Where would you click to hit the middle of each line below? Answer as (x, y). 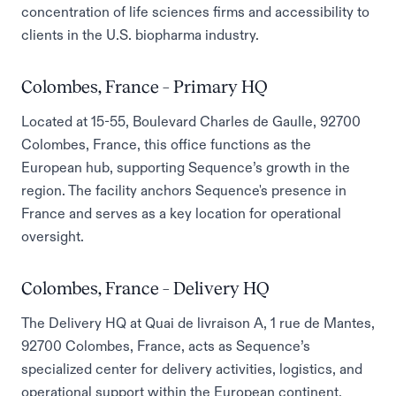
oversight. (53, 236)
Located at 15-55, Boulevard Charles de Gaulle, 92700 (191, 121)
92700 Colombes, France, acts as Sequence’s (166, 346)
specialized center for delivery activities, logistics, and (192, 369)
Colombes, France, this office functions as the (166, 144)
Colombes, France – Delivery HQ (145, 288)
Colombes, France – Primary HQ (145, 87)
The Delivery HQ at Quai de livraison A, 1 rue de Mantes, (198, 323)
